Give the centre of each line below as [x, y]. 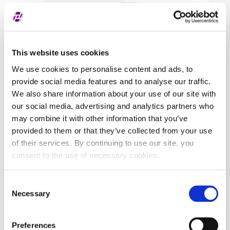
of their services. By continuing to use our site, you [103, 143]
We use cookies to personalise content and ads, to [102, 69]
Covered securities [45, 6]
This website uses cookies [61, 53]
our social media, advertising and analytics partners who [113, 106]
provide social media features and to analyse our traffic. [111, 81]
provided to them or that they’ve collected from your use [112, 130]
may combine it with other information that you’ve [100, 118]
